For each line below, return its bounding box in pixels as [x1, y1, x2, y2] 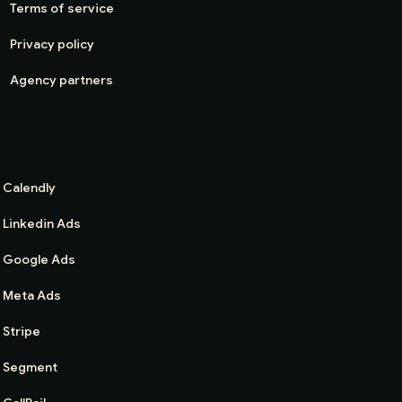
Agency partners [9, 72, 113, 89]
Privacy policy [9, 36, 94, 53]
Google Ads [2, 251, 75, 268]
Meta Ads [2, 287, 61, 304]
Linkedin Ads [2, 215, 81, 232]
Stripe [2, 323, 40, 340]
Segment [2, 359, 57, 376]
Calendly [2, 179, 56, 197]
